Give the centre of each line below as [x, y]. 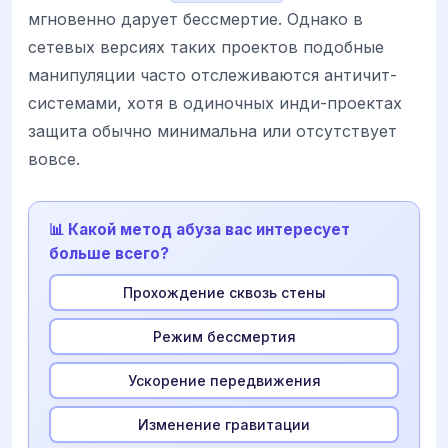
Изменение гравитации [224, 424]
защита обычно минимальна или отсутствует [212, 131]
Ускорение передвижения [224, 380]
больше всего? [109, 254]
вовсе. [54, 159]
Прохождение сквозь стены [224, 292]
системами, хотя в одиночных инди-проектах [215, 103]
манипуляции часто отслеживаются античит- [212, 75]
